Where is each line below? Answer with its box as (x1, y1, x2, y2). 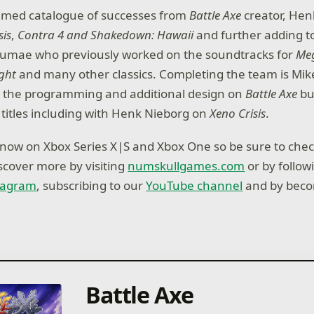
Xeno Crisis (210, 104, 266, 121)
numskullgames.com (128, 158, 245, 175)
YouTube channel (146, 177, 243, 194)
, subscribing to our (36, 177, 146, 194)
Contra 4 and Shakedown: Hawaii (18, 26, 194, 43)
